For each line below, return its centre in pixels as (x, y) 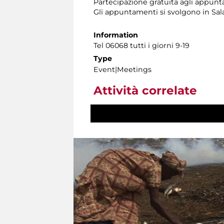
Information (116, 35)
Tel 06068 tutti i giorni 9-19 (141, 46)
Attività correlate (145, 91)
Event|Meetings (122, 70)
